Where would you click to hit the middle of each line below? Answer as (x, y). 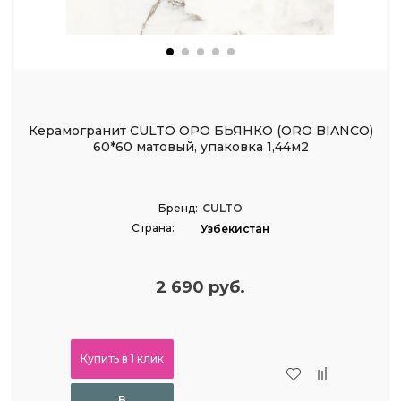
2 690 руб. (200, 287)
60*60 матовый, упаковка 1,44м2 (200, 146)
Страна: (153, 227)
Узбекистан (235, 228)
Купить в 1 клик (122, 358)
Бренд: (178, 208)
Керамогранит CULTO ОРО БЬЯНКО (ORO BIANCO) (200, 130)
